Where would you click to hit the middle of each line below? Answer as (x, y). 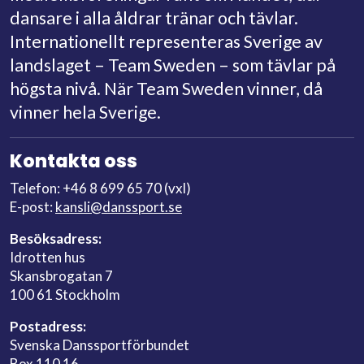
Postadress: (48, 327)
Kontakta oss (74, 162)
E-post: (32, 207)
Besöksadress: (56, 239)
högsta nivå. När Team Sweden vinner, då (166, 89)
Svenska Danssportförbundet (100, 345)
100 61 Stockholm (65, 295)
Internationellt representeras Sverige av (166, 42)
